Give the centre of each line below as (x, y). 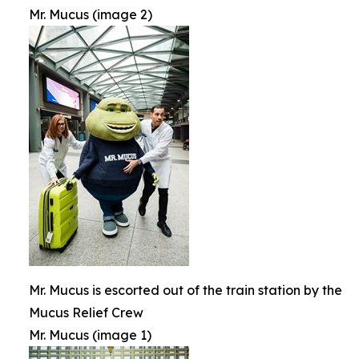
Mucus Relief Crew (86, 313)
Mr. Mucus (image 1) (90, 335)
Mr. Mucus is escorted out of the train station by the (186, 290)
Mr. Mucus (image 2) (91, 15)
